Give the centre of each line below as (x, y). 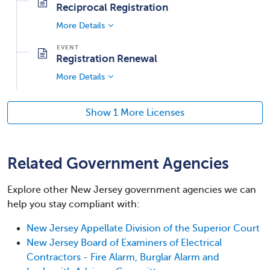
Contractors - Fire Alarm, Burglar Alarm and (123, 257)
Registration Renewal (107, 58)
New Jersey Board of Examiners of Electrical (124, 243)
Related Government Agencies (118, 163)
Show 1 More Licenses (135, 112)
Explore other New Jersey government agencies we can (132, 190)
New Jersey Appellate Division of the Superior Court (143, 228)
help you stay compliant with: (74, 204)
